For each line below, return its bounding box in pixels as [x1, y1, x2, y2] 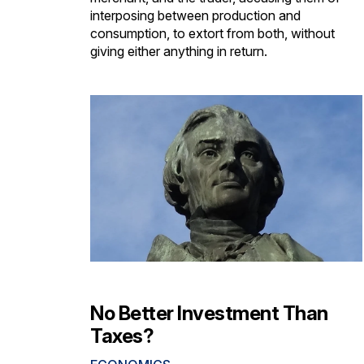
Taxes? [90, 324, 154, 349]
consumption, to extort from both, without [90, 24, 335, 41]
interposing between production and [90, 6, 301, 24]
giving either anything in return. [90, 42, 267, 59]
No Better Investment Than [90, 301, 328, 326]
